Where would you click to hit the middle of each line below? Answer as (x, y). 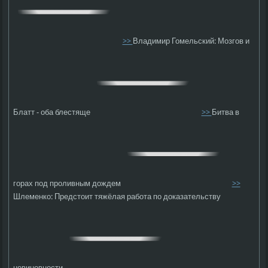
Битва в (225, 112)
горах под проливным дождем (68, 184)
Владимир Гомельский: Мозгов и (191, 42)
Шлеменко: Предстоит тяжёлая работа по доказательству (117, 197)
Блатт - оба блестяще (53, 112)
